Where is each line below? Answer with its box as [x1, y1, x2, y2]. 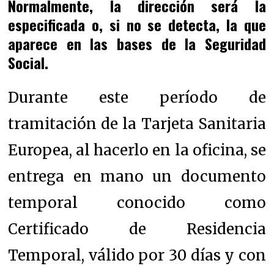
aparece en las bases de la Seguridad [8, 32, 266, 54]
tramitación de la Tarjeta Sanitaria [8, 114, 266, 133]
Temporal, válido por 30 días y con [8, 245, 266, 265]
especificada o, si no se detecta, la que [8, 13, 266, 35]
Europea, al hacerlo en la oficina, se [8, 140, 266, 160]
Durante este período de [8, 87, 266, 107]
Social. [8, 51, 49, 73]
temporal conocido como [8, 193, 266, 212]
